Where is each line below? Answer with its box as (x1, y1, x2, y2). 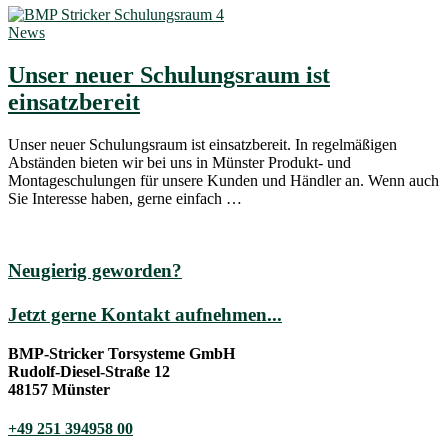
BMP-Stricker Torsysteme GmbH (8, 345, 235, 363)
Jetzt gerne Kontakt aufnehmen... (8, 304, 282, 326)
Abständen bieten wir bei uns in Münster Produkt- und (8, 153, 351, 171)
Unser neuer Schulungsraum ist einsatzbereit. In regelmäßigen (8, 135, 397, 153)
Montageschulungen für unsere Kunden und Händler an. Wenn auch (8, 171, 439, 189)
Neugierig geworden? (8, 260, 182, 282)
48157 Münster (8, 381, 110, 399)
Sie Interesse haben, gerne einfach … (8, 189, 242, 207)
